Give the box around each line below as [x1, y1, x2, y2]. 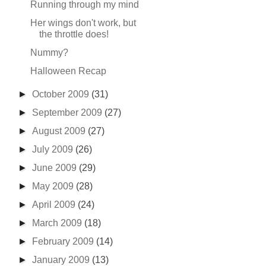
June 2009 [32, 163, 80, 173]
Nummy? [30, 47, 68, 58]
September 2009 [32, 107, 105, 118]
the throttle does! [39, 29, 109, 39]
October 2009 [32, 89, 92, 99]
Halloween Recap [30, 66, 106, 76]
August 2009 [32, 126, 88, 136]
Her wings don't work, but [30, 18, 136, 28]
